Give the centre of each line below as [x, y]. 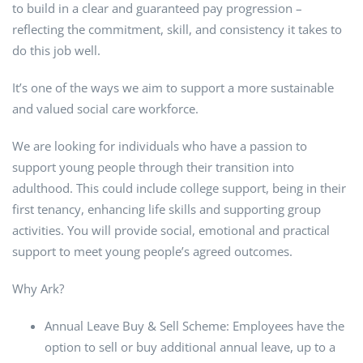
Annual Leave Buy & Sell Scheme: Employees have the [194, 326]
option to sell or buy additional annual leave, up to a [190, 347]
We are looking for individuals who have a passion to [160, 146]
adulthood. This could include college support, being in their [179, 188]
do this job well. [56, 51]
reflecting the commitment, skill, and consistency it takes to [177, 30]
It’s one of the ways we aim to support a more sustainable [173, 88]
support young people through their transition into [153, 167]
